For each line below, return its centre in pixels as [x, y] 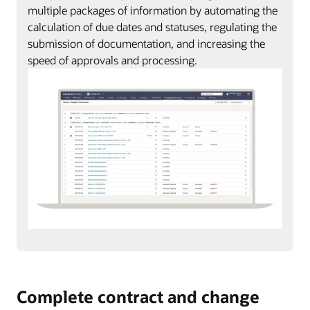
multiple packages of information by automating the [153, 10]
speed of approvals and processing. [112, 60]
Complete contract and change [138, 297]
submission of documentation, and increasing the [146, 44]
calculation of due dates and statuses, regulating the [152, 27]
